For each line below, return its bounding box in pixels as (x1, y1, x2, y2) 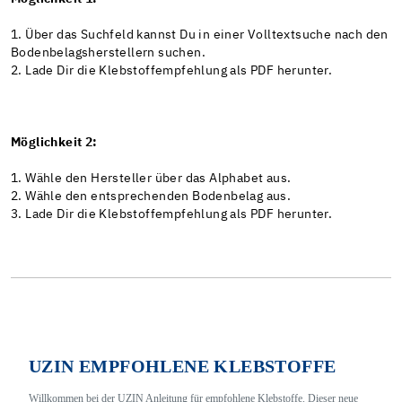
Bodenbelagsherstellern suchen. (11, 46, 205, 59)
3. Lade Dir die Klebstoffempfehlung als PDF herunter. (11, 207, 333, 221)
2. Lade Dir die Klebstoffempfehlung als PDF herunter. (11, 64, 333, 77)
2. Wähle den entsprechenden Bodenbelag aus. (11, 189, 292, 203)
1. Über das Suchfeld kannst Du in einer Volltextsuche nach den (11, 28, 389, 41)
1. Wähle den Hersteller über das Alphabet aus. (11, 171, 292, 185)
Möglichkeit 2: (11, 135, 98, 149)
